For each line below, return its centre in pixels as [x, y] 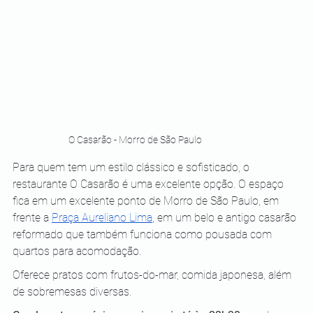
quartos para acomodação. [78, 251]
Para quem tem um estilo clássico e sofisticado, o [132, 167]
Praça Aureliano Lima [102, 217]
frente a [32, 217]
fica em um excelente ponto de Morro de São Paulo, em [147, 201]
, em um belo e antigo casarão [226, 217]
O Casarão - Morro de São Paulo [135, 139]
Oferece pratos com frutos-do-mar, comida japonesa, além [153, 275]
